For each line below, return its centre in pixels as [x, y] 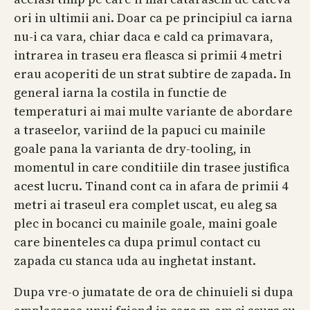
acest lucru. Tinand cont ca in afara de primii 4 [151, 186]
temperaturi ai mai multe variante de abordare [153, 111]
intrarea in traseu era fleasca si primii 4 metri [148, 55]
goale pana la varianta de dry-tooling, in [133, 149]
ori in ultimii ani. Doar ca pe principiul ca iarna [153, 18]
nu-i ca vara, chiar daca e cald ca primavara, [144, 37]
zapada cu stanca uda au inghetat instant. [135, 261]
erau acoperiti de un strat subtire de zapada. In [153, 74]
